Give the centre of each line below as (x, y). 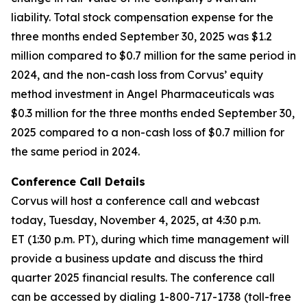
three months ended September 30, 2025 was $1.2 (142, 36)
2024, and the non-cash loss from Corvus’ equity (137, 75)
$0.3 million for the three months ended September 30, (153, 113)
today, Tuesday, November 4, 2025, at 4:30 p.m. (136, 220)
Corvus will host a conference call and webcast (135, 201)
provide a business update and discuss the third (137, 258)
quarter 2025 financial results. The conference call (143, 278)
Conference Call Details (78, 182)
